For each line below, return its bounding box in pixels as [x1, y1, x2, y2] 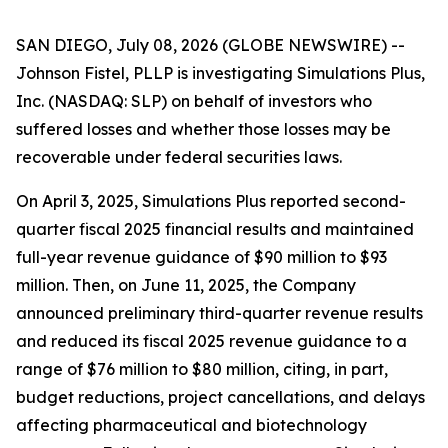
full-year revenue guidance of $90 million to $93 [16, 247, 387, 267]
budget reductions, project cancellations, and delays [16, 387, 425, 407]
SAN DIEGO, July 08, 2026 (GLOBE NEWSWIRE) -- [16, 35, 405, 55]
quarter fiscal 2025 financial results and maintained [16, 219, 414, 239]
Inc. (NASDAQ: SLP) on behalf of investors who [16, 91, 372, 111]
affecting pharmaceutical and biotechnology [16, 415, 367, 435]
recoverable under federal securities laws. [16, 147, 342, 167]
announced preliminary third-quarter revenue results [16, 303, 423, 323]
